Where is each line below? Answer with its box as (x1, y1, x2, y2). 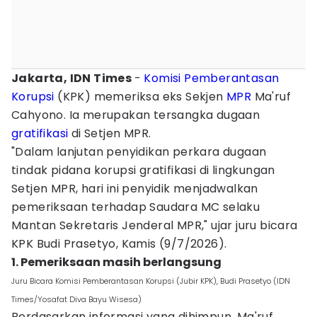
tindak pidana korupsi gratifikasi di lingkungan (11, 162, 275, 178)
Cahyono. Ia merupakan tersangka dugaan (11, 107, 260, 123)
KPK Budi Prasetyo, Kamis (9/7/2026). (11, 236, 227, 252)
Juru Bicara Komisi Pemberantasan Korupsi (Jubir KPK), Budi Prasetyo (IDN (11, 275, 290, 287)
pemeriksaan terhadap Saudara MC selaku (11, 199, 260, 215)
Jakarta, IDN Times (11, 70, 134, 86)
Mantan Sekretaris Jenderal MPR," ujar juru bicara (11, 217, 298, 234)
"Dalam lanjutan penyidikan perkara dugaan (11, 144, 267, 160)
